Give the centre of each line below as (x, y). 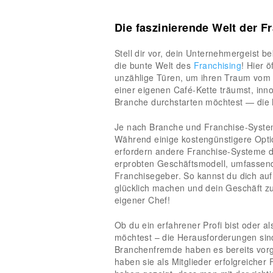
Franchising (218, 65)
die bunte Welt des (154, 65)
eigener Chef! (143, 200)
